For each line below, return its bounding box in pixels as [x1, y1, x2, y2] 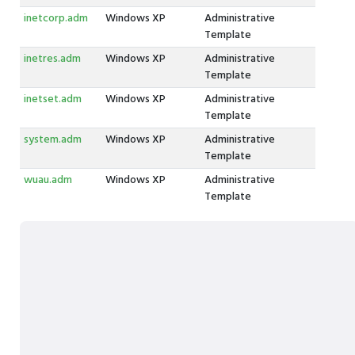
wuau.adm [23, 171, 72, 189]
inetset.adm [23, 90, 82, 109]
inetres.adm [23, 50, 81, 68]
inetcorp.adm [23, 10, 88, 28]
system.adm [23, 131, 82, 149]
